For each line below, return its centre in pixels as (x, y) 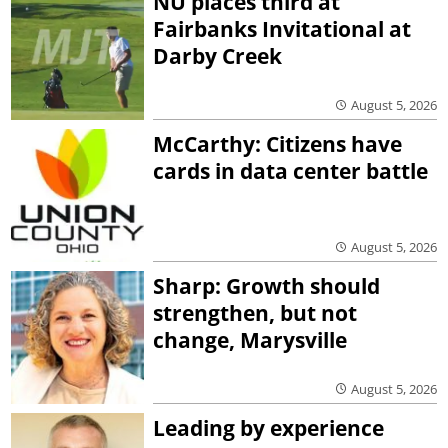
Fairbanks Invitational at (282, 29)
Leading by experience (269, 427)
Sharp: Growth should (267, 285)
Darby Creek (218, 56)
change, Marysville (250, 339)
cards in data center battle (291, 170)
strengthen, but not (255, 312)
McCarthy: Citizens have (278, 143)
